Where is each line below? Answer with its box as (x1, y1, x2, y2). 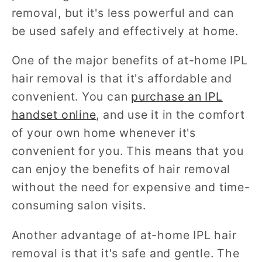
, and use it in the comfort (96, 108, 245, 122)
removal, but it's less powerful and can (11, 5, 234, 20)
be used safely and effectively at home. (11, 23, 239, 38)
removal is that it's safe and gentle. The (11, 246, 240, 260)
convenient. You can (11, 89, 132, 104)
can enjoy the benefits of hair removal (11, 162, 231, 177)
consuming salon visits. (11, 198, 146, 213)
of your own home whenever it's (11, 126, 196, 140)
